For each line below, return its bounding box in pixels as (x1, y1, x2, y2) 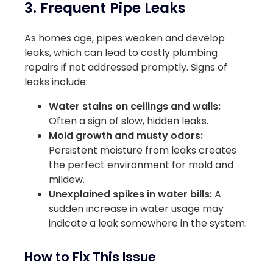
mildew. (49, 172, 85, 186)
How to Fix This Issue (24, 248, 156, 266)
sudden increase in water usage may (49, 201, 224, 216)
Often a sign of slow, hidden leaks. (49, 113, 208, 128)
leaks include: (24, 74, 88, 89)
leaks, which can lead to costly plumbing (24, 45, 218, 60)
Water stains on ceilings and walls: (49, 99, 221, 113)
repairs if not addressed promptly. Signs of (24, 60, 227, 74)
